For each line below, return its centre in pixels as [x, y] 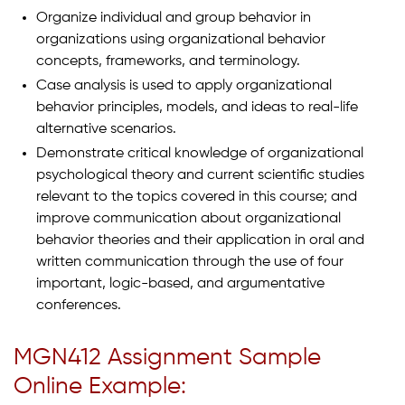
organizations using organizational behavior [181, 39]
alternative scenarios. [106, 129]
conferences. [79, 305]
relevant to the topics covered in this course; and [197, 197]
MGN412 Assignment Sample [167, 358]
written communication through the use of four [190, 262]
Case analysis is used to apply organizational [184, 85]
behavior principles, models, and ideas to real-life [197, 107]
